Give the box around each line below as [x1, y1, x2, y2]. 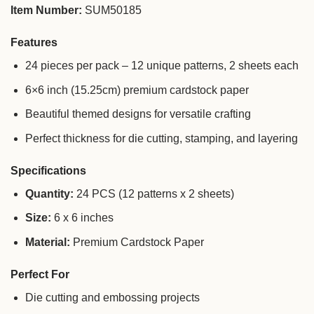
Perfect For [11, 268, 69, 280]
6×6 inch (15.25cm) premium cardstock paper [25, 83, 249, 96]
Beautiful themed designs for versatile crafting [25, 108, 251, 121]
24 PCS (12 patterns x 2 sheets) [73, 187, 234, 200]
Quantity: [25, 187, 74, 200]
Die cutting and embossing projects [25, 291, 200, 303]
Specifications [11, 164, 86, 177]
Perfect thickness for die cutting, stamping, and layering [25, 132, 298, 144]
